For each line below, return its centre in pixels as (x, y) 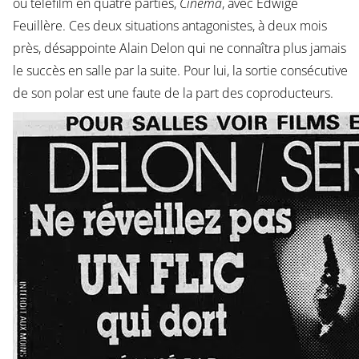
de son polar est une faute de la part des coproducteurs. (173, 93)
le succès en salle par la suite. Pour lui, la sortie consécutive (180, 70)
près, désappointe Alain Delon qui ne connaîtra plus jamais (179, 48)
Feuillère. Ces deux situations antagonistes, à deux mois (169, 25)
